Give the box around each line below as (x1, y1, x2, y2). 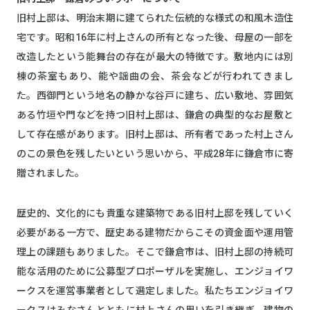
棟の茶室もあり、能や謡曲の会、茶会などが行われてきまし (17, 70, 293, 82)
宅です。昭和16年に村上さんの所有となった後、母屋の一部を (17, 31, 293, 43)
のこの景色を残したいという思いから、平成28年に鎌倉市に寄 (17, 147, 293, 159)
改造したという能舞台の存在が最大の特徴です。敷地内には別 (17, 51, 293, 62)
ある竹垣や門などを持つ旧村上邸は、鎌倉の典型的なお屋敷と (17, 109, 293, 120)
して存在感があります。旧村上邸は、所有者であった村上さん (17, 128, 293, 140)
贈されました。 (17, 167, 84, 179)
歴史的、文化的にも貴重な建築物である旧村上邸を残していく (17, 207, 293, 219)
